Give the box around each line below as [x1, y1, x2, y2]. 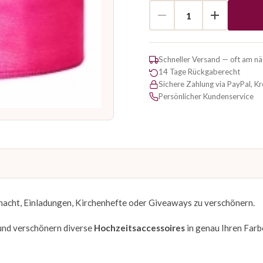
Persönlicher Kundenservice [159, 92, 254, 101]
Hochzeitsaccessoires [94, 222, 185, 234]
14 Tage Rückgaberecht [159, 67, 240, 76]
